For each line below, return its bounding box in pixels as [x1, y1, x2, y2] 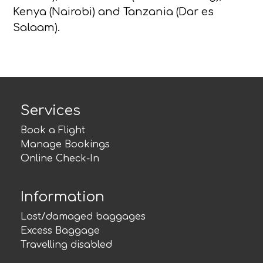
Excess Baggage [21, 225, 100, 236]
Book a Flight [21, 125, 85, 136]
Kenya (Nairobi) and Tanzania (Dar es [13, 6, 214, 18]
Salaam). [13, 22, 60, 33]
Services [21, 103, 80, 119]
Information [21, 189, 104, 205]
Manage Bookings [21, 139, 110, 150]
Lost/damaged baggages [21, 211, 146, 222]
